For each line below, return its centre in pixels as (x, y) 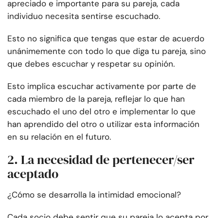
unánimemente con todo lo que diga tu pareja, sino (107, 51)
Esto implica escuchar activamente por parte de (102, 86)
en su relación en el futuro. (59, 137)
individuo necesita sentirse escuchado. (84, 16)
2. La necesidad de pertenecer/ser (101, 160)
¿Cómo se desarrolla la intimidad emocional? (94, 195)
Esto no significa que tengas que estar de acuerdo (106, 39)
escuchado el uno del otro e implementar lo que (101, 112)
